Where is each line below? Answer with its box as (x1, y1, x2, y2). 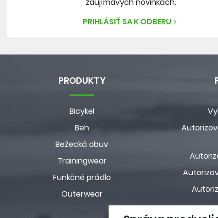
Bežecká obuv (55, 139, 108, 150)
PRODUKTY (58, 74, 106, 87)
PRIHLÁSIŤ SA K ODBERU (82, 16, 171, 27)
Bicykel (69, 106, 94, 117)
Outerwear (61, 188, 103, 200)
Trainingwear (57, 155, 107, 166)
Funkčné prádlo (53, 172, 111, 183)
